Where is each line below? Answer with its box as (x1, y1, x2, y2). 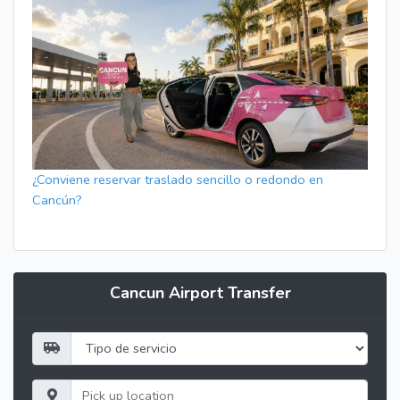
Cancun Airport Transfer (109, 281, 291, 304)
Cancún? (32, 190, 82, 209)
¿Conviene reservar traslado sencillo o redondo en (32, 170, 323, 188)
